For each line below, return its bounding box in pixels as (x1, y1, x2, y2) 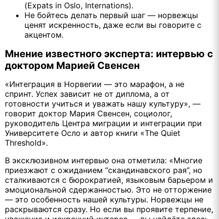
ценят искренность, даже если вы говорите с (24, 20, 201, 30)
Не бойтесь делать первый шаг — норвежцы (24, 10, 198, 21)
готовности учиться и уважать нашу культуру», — (5, 98, 200, 109)
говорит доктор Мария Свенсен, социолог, (5, 108, 172, 118)
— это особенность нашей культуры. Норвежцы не (5, 194, 203, 204)
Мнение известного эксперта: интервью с (5, 47, 213, 60)
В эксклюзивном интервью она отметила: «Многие (5, 155, 202, 165)
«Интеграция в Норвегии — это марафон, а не (5, 79, 184, 89)
